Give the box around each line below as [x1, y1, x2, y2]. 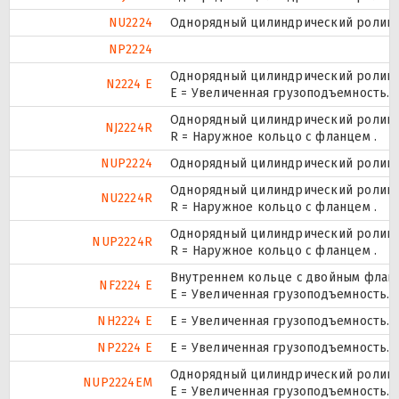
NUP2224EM [83, 374, 152, 390]
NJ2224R [104, 119, 152, 135]
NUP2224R [92, 233, 152, 249]
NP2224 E [97, 339, 152, 355]
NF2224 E [99, 277, 152, 293]
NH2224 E [97, 313, 152, 329]
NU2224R [100, 190, 152, 206]
